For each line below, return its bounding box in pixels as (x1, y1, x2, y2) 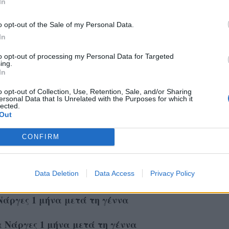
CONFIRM (21, 133, 60, 141)
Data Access (94, 169, 134, 177)
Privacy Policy (150, 169, 195, 177)
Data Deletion (34, 169, 79, 177)
